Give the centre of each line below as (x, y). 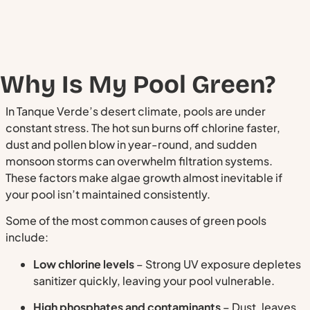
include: (27, 237)
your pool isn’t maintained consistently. (108, 194)
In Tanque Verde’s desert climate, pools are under (136, 111)
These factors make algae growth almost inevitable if (144, 177)
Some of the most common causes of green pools (136, 221)
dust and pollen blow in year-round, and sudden (131, 144)
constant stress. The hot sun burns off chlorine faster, (143, 127)
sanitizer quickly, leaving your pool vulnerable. (154, 280)
